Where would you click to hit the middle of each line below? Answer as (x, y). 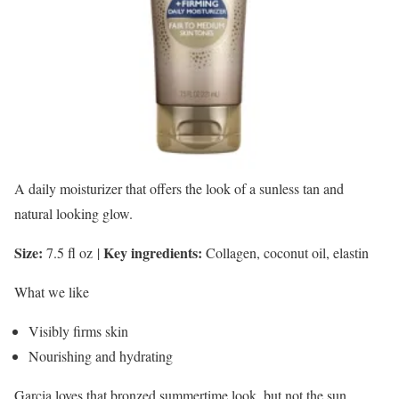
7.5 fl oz (69, 252)
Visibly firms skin (78, 330)
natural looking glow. (73, 213)
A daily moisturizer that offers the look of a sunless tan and (179, 188)
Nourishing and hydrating (101, 355)
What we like (52, 291)
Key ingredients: (153, 252)
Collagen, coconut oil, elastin (287, 252)
